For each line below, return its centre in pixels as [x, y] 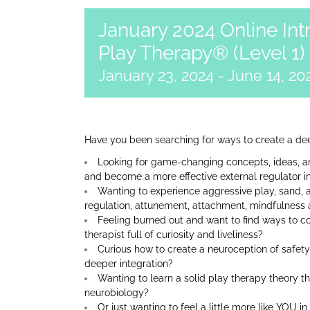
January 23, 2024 [156, 75]
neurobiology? [117, 293]
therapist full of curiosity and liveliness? [174, 235]
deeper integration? [129, 264]
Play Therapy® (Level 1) [202, 53]
